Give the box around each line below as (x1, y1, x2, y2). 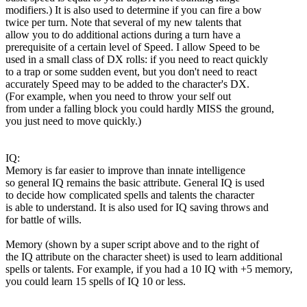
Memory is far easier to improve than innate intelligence (5, 164, 245, 176)
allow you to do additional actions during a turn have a (5, 28, 241, 40)
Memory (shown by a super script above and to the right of (5, 238, 259, 250)
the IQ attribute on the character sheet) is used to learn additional (5, 250, 282, 262)
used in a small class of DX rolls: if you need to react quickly (5, 53, 268, 65)
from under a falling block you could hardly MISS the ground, (5, 102, 274, 114)
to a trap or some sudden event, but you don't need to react (5, 65, 257, 77)
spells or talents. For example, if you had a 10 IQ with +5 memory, (5, 262, 293, 275)
